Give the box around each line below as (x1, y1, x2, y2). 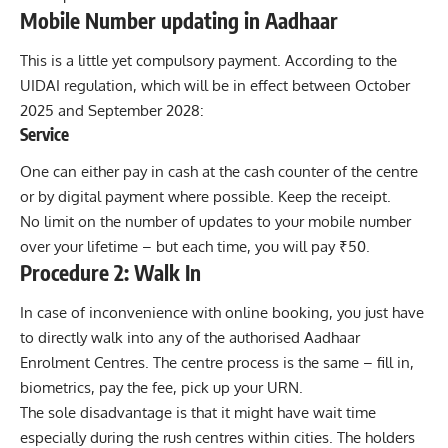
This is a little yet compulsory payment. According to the (20, 50, 397, 70)
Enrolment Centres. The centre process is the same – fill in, (20, 352, 414, 372)
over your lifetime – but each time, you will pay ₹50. (20, 237, 370, 257)
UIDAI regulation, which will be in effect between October (20, 75, 410, 95)
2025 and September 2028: (20, 100, 204, 120)
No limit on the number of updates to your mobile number (20, 212, 411, 232)
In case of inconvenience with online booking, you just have (20, 302, 424, 322)
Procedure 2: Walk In (20, 259, 201, 287)
